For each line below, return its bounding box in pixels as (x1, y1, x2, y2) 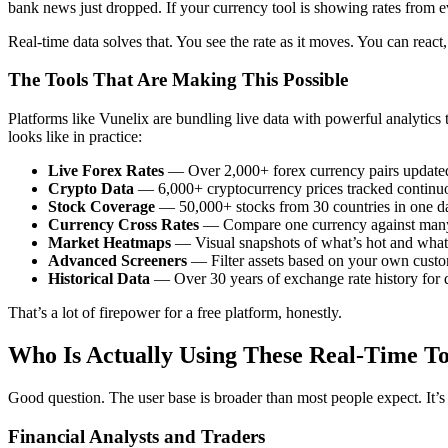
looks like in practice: (8, 128, 142, 146)
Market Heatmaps (48, 234, 171, 252)
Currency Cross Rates (48, 216, 199, 234)
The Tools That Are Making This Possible (8, 69, 348, 91)
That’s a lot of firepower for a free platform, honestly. (8, 304, 342, 322)
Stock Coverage (48, 198, 155, 216)
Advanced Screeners (48, 252, 187, 270)
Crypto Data (48, 180, 134, 198)
